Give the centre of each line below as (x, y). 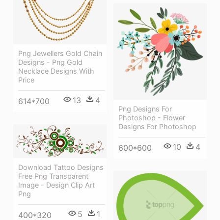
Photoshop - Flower (152, 117)
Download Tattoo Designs (61, 167)
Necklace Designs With (56, 71)
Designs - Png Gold (50, 62)
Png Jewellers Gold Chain (60, 54)
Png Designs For (145, 109)
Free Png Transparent (53, 176)
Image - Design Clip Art (56, 185)
